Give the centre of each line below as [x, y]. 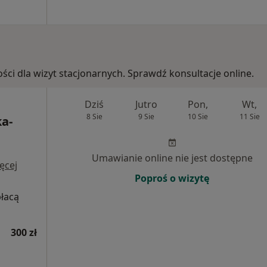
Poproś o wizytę [172, 178]
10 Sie [198, 117]
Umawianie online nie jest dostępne [172, 158]
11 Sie [249, 117]
